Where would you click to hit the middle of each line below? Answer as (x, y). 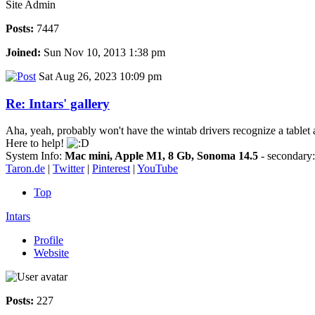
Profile (49, 240)
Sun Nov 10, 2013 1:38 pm (103, 52)
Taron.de (25, 169)
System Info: (35, 156)
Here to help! (36, 143)
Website (51, 253)
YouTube (157, 169)
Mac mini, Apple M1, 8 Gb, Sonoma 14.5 (161, 156)
